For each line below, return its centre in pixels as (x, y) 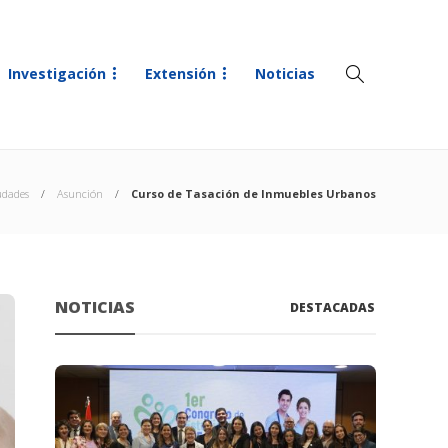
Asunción (80, 193)
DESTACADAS (333, 307)
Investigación (57, 73)
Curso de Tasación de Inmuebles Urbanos (253, 193)
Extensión (180, 73)
